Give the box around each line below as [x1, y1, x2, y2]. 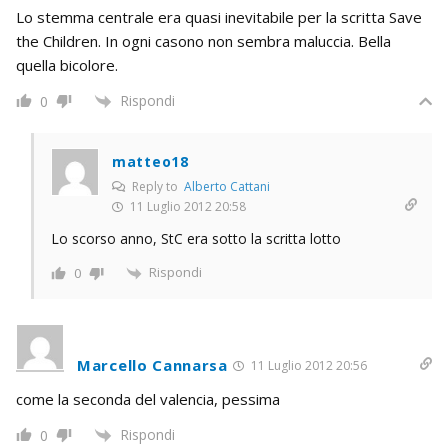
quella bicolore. [16, 54, 118, 75]
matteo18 [112, 151, 189, 171]
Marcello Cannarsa [77, 354, 228, 375]
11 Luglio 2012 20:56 [247, 356, 367, 374]
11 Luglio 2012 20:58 [127, 197, 246, 215]
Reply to [129, 177, 184, 195]
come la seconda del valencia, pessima [16, 388, 280, 409]
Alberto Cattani [184, 177, 270, 195]
